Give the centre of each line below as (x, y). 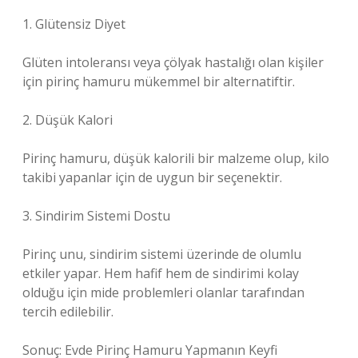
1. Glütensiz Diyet (74, 24)
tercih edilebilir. (68, 312)
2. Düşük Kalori (68, 120)
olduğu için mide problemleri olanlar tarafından (163, 292)
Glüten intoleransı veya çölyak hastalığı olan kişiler (173, 62)
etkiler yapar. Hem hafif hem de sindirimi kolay (161, 273)
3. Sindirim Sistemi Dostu (96, 216)
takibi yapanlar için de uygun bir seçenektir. (152, 177)
